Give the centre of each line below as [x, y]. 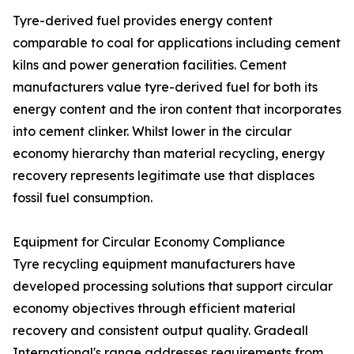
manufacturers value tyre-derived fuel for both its [165, 87]
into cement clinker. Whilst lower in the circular [152, 132]
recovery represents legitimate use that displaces [164, 176]
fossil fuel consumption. [83, 198]
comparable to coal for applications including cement [177, 43]
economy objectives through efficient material [154, 309]
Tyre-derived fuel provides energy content [143, 21]
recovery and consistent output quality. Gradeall [160, 331]
